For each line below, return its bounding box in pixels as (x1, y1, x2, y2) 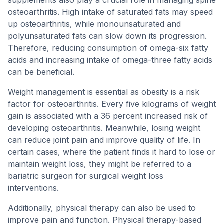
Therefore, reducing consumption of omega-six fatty (8, 43, 208, 53)
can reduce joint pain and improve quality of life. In (8, 135, 200, 145)
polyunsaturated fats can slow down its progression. (8, 31, 207, 41)
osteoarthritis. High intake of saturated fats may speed (8, 7, 213, 17)
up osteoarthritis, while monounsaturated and (8, 19, 181, 29)
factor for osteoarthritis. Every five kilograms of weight (8, 99, 216, 109)
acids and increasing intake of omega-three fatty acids (8, 55, 212, 65)
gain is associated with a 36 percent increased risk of (8, 111, 208, 121)
